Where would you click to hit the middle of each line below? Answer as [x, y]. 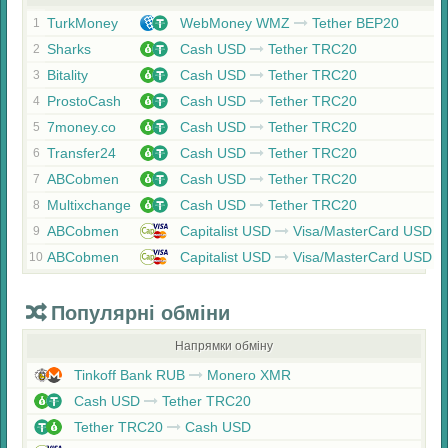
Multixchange [89, 205]
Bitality [67, 75]
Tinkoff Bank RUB [129, 375]
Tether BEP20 [355, 23]
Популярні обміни [140, 313]
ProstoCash [84, 101]
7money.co [81, 127]
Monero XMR [247, 375]
